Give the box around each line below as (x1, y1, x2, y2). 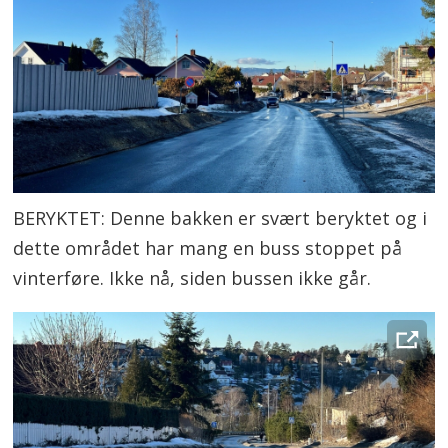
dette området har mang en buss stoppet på (13, 236, 403, 261)
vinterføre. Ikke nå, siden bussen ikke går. (13, 266, 372, 291)
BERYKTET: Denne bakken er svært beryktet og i (13, 206, 428, 231)
